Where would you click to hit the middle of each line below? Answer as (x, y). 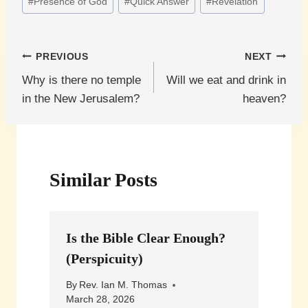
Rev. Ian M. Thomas (123, 285)
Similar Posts (103, 179)
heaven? (264, 99)
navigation (65, 89)
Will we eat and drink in (226, 80)
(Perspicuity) (104, 258)
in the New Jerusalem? (81, 99)
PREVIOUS (62, 56)
